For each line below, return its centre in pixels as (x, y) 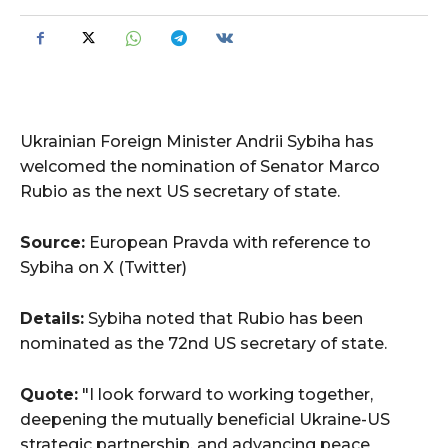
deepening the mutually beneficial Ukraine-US (205, 419)
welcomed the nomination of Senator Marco (200, 166)
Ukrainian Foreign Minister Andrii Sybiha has (197, 141)
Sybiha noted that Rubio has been (223, 318)
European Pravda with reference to (228, 242)
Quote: (49, 394)
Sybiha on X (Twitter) (103, 267)
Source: (52, 242)
